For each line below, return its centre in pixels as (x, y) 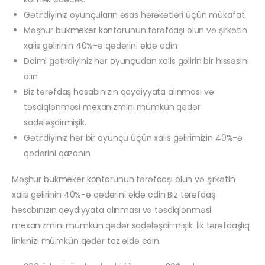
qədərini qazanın (57, 153)
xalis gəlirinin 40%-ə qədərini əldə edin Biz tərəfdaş (114, 195)
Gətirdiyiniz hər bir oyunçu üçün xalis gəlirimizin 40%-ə (133, 138)
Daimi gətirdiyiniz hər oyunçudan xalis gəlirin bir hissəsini (136, 61)
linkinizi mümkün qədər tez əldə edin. (86, 241)
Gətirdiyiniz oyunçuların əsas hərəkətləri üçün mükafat (134, 15)
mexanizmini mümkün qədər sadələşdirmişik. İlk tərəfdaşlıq (131, 226)
